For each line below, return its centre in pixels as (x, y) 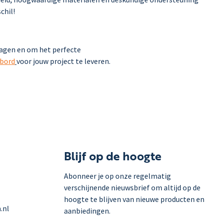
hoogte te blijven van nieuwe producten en (134, 199)
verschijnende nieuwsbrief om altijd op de (132, 187)
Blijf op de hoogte (113, 156)
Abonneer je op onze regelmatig (117, 176)
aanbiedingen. (87, 210)
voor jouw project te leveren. (63, 61)
